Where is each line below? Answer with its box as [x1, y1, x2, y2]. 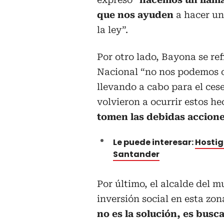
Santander [113, 148, 159, 160]
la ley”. [97, 24, 128, 35]
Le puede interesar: [113, 136, 195, 148]
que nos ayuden [97, 9, 173, 20]
